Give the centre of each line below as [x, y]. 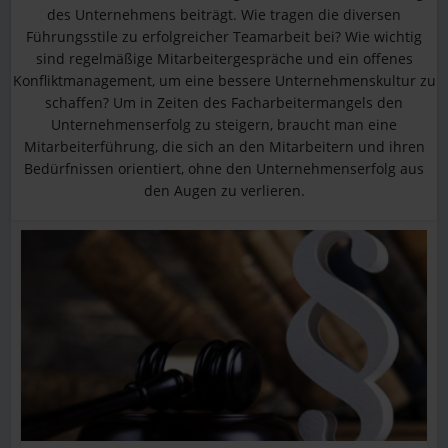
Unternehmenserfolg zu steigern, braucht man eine [224, 124]
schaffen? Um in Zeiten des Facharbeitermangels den [224, 102]
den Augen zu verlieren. [224, 190]
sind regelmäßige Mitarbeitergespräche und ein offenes [224, 58]
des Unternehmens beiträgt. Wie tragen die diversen [224, 14]
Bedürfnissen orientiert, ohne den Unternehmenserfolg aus [224, 168]
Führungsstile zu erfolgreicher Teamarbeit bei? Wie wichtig [224, 36]
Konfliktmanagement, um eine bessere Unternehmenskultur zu [224, 80]
